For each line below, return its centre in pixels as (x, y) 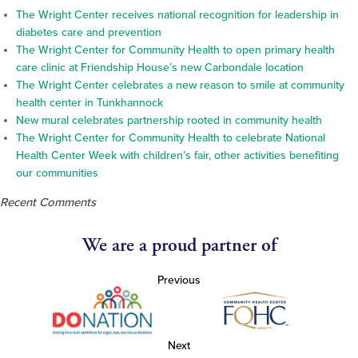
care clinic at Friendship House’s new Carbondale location (160, 68)
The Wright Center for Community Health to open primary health (175, 50)
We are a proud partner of (179, 246)
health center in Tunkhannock (89, 103)
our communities (57, 173)
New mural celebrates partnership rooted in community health (169, 121)
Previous (179, 280)
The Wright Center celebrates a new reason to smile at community (180, 86)
